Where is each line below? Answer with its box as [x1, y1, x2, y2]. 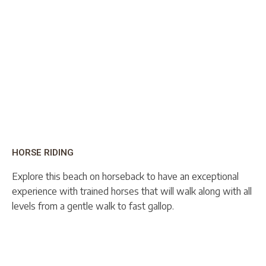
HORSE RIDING [12, 147, 74, 158]
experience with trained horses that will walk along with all [12, 185, 252, 197]
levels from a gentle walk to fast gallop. [12, 199, 174, 212]
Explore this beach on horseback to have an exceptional [12, 170, 239, 182]
